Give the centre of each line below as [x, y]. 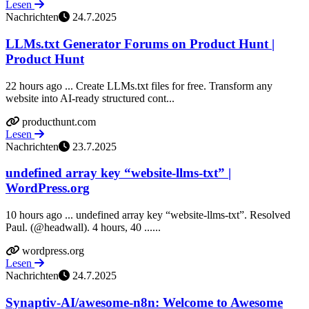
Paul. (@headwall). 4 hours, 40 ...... [83, 227]
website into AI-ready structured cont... [90, 98]
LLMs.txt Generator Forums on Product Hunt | [140, 43]
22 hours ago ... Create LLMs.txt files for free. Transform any [139, 86]
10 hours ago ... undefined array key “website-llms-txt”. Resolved [148, 215]
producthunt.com [59, 121]
